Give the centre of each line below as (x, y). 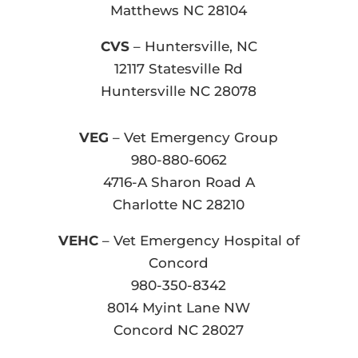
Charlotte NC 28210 (179, 204)
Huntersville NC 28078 (179, 91)
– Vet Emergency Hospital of (199, 240)
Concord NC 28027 (179, 330)
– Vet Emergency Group (194, 137)
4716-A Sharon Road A (179, 182)
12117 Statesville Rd (179, 68)
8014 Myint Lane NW (179, 307)
